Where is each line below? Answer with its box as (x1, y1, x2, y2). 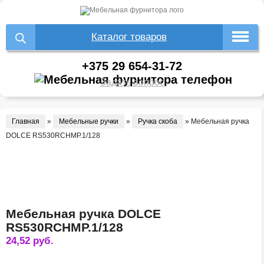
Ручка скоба (138, 117, 177, 126)
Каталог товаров (91, 31, 167, 42)
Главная (12, 117, 39, 126)
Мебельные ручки (59, 117, 118, 126)
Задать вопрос (100, 77, 164, 88)
